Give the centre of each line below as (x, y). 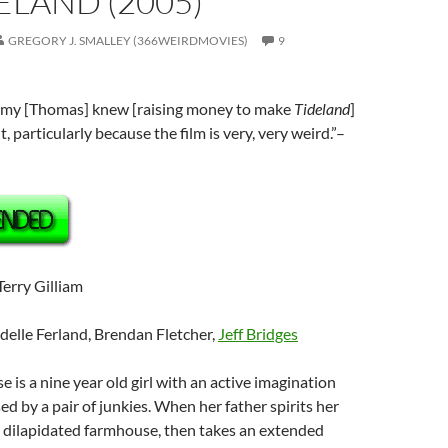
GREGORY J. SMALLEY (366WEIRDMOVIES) (128, 40)
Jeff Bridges (258, 333)
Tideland (322, 108)
